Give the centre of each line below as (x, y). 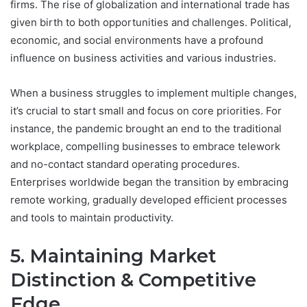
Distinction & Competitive (133, 280)
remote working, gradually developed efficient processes (149, 200)
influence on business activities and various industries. (143, 58)
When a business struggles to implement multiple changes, (153, 93)
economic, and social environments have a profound (137, 40)
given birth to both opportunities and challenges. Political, (151, 23)
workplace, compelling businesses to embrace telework (145, 147)
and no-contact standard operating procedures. (125, 164)
